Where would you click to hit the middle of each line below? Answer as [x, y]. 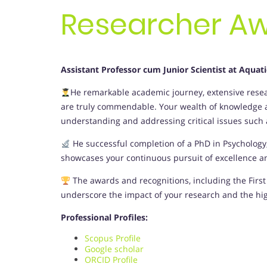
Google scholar [114, 249]
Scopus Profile [113, 238]
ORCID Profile [111, 260]
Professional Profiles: [104, 218]
